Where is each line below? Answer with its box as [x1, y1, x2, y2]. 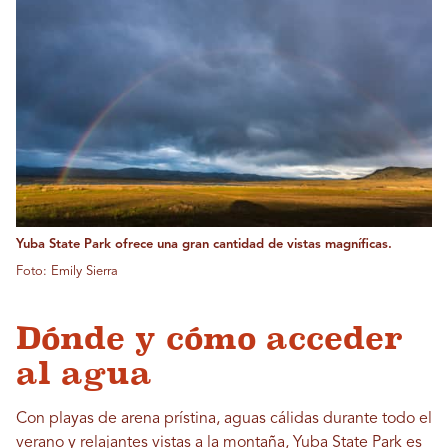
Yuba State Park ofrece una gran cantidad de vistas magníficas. [16, 238, 392, 252]
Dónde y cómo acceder [16, 320, 403, 357]
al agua [16, 355, 152, 392]
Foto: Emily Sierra [16, 265, 118, 279]
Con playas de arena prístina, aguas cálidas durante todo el [16, 411, 432, 428]
